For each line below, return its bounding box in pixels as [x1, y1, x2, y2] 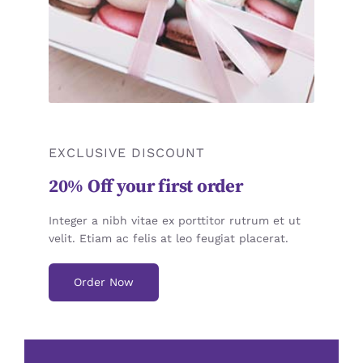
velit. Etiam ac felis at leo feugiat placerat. [48, 231, 288, 245]
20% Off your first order [48, 174, 243, 199]
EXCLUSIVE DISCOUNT [48, 144, 205, 160]
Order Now [73, 275, 134, 288]
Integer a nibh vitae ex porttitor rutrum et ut [48, 213, 301, 227]
